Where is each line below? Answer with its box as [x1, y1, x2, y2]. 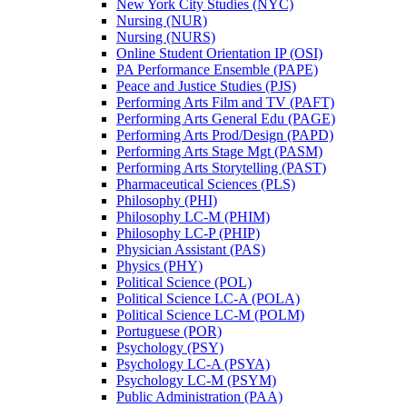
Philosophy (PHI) [116, 193, 217, 209]
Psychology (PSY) [116, 340, 223, 356]
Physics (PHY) [116, 258, 203, 274]
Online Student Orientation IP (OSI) [116, 45, 323, 62]
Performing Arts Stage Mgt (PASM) [116, 144, 323, 160]
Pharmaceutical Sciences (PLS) [116, 176, 295, 193]
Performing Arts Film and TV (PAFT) [116, 94, 334, 111]
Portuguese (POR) [116, 323, 222, 340]
